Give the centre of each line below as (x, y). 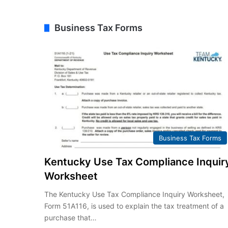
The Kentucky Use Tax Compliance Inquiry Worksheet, (135, 194)
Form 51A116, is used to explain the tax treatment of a (134, 206)
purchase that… (71, 217)
